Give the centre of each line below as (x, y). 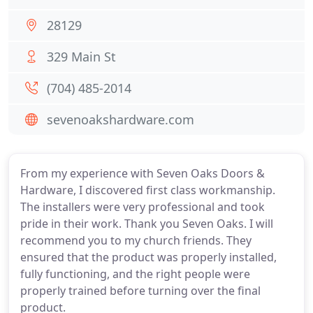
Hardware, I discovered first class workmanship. (148, 190)
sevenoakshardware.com (121, 119)
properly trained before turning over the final (140, 291)
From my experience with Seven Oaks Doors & (143, 173)
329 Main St (81, 57)
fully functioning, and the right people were (135, 274)
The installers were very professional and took (143, 207)
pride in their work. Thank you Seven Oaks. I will (147, 224)
